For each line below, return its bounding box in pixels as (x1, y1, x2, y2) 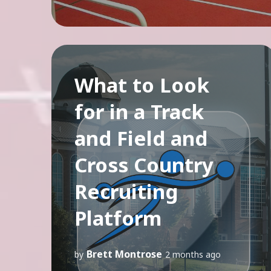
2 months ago (165, 248, 221, 260)
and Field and (74, 124, 207, 152)
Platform (74, 204, 162, 232)
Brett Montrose (87, 247, 162, 261)
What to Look (74, 71, 209, 99)
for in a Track (74, 97, 204, 125)
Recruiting (74, 177, 178, 205)
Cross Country (74, 151, 214, 178)
